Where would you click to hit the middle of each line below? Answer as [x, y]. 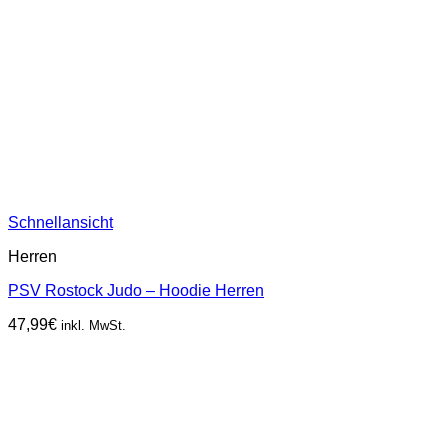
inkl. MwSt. [93, 325]
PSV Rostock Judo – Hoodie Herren [136, 290]
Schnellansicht [60, 222]
